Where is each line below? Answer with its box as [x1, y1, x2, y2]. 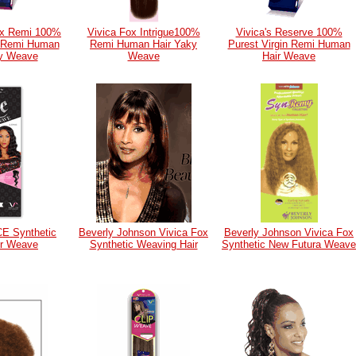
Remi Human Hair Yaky [90, 38, 197, 50]
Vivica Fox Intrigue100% [87, 26, 200, 38]
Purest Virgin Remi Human [227, 38, 350, 50]
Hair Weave [262, 50, 315, 62]
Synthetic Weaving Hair [89, 238, 198, 250]
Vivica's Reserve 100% [235, 26, 342, 38]
